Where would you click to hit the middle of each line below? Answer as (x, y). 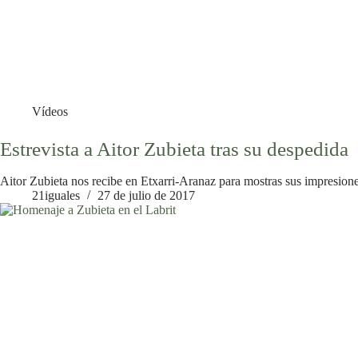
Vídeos (50, 111)
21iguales (56, 196)
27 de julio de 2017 (146, 196)
